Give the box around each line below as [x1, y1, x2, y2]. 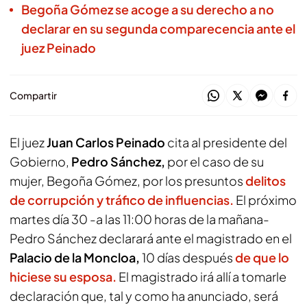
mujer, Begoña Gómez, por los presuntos [10, 173, 245, 188]
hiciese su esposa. [10, 269, 116, 284]
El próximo [236, 192, 297, 208]
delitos [245, 173, 286, 188]
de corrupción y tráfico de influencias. [10, 192, 236, 208]
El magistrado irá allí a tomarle [116, 269, 286, 284]
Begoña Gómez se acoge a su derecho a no [21, 1, 274, 17]
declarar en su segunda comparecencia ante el [21, 21, 295, 36]
